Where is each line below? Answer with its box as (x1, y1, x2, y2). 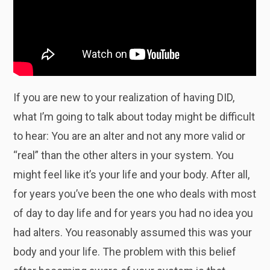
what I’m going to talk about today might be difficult (13, 110, 256, 123)
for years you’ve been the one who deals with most (13, 187, 257, 200)
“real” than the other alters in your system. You (13, 148, 234, 162)
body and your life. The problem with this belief (13, 245, 237, 258)
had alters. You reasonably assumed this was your (13, 225, 253, 239)
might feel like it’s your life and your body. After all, (13, 168, 250, 181)
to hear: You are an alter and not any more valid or (13, 129, 246, 142)
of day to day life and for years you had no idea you (13, 206, 254, 219)
